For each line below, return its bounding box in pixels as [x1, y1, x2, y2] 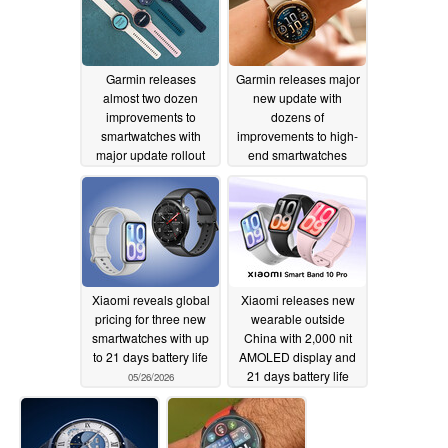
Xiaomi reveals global [91, 290, 210, 308]
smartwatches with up [92, 328, 209, 346]
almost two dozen [103, 88, 198, 106]
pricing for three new [95, 309, 206, 327]
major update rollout [96, 145, 205, 163]
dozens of [271, 107, 324, 125]
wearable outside [250, 309, 345, 327]
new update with [253, 88, 342, 106]
